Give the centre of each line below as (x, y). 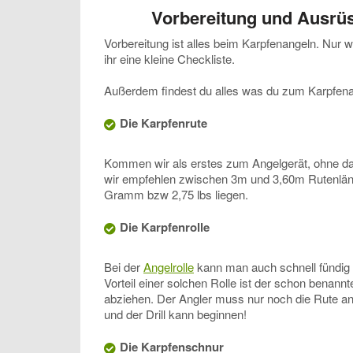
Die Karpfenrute (163, 123)
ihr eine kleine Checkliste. (169, 59)
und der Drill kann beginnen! (175, 314)
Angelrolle (169, 267)
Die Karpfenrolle (165, 227)
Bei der (124, 267)
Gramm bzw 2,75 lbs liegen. (176, 195)
